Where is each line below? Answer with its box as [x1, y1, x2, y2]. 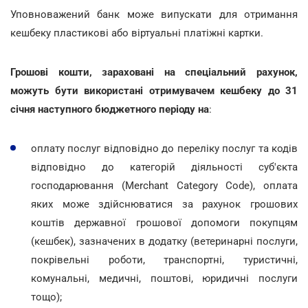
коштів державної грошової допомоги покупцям [31, 216, 298, 229]
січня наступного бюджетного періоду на [10, 102, 209, 115]
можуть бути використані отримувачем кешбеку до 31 [10, 84, 298, 97]
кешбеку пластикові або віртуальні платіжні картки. [10, 26, 263, 39]
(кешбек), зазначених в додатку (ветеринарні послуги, [31, 234, 298, 247]
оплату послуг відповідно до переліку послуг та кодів [31, 142, 298, 155]
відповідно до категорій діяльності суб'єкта [31, 160, 298, 173]
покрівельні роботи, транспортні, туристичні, [31, 253, 298, 266]
